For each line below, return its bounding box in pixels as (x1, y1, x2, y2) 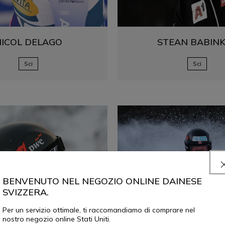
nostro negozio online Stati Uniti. (3, 214, 110, 223)
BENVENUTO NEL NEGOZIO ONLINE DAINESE (3, 175, 202, 187)
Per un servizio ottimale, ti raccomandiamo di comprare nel (3, 205, 195, 214)
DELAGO (24, 36, 62, 48)
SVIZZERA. (3, 186, 49, 198)
